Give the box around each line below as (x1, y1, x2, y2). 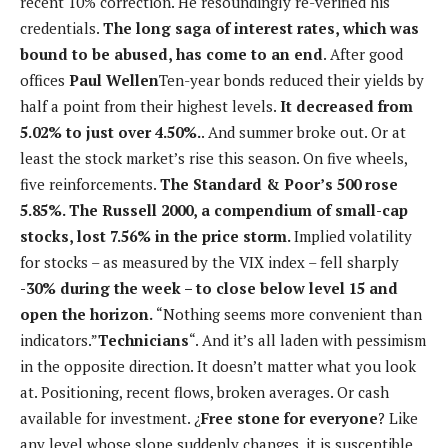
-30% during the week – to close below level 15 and (20, 277, 398, 298)
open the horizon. (20, 303, 153, 324)
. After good (323, 43, 403, 64)
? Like (378, 407, 418, 428)
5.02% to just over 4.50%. (20, 121, 201, 142)
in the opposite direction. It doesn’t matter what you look (20, 355, 416, 376)
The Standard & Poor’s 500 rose (160, 173, 398, 194)
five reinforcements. (20, 173, 160, 194)
